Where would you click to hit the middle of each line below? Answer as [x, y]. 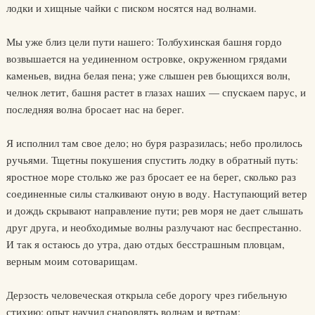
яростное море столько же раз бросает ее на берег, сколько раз [151, 177]
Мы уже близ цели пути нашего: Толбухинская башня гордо [144, 42]
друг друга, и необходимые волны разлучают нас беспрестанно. [154, 227]
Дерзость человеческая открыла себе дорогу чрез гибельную [146, 295]
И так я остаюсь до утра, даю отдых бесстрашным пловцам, [145, 244]
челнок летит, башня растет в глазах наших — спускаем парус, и [156, 92]
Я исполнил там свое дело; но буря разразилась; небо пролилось [154, 143]
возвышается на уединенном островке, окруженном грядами [146, 59]
